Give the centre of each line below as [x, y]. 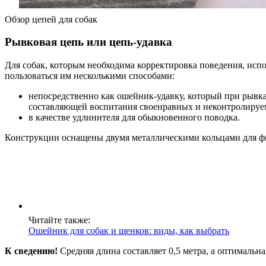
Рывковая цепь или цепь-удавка [88, 42]
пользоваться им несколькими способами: [90, 76]
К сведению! [31, 251]
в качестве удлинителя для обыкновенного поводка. [134, 118]
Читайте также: [59, 220]
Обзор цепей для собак [51, 19]
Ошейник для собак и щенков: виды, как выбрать [129, 231]
